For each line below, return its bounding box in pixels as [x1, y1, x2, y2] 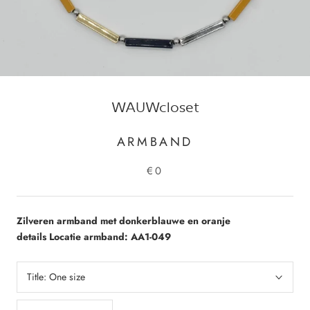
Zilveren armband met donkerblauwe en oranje [17, 214, 230, 228]
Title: [27, 270, 49, 284]
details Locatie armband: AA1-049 [17, 230, 174, 244]
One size [49, 270, 85, 284]
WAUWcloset [111, 98, 199, 116]
